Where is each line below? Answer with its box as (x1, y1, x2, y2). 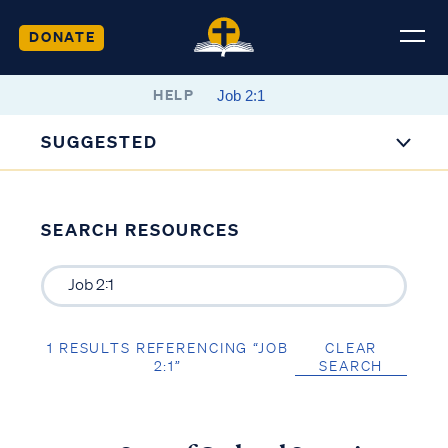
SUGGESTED (41, 131, 159, 152)
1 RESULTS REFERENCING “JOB (47, 338, 289, 357)
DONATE (28, 26, 96, 46)
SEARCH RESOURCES (40, 219, 240, 240)
